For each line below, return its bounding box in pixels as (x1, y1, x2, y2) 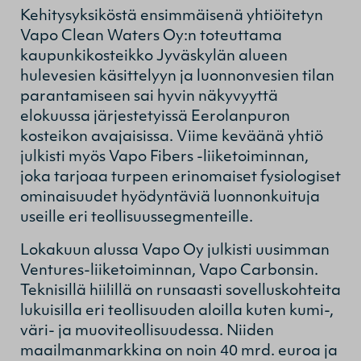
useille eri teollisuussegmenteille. (20, 210, 256, 226)
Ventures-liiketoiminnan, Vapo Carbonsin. (20, 263, 318, 279)
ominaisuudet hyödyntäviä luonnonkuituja (20, 189, 320, 205)
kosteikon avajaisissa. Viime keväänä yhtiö (20, 129, 323, 145)
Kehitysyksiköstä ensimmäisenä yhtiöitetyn (20, 8, 323, 24)
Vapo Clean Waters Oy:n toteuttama (20, 28, 282, 44)
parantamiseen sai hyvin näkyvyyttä (20, 89, 278, 105)
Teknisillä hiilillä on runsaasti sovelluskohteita (20, 283, 341, 299)
